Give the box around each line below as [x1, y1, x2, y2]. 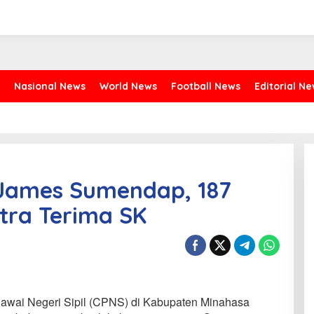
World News [100, 80, 157, 93]
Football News [171, 80, 240, 93]
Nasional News [14, 80, 86, 93]
